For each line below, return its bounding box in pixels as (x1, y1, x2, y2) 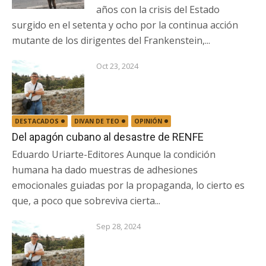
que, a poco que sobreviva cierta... (12, 194, 160, 207)
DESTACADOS (15, 116, 59, 125)
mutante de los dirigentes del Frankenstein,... (12, 34, 210, 47)
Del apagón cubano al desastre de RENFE (12, 130, 204, 143)
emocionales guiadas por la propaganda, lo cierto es (12, 178, 245, 192)
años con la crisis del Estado (96, 3, 220, 16)
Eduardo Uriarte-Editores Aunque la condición (12, 147, 216, 161)
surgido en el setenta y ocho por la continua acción (12, 18, 238, 31)
